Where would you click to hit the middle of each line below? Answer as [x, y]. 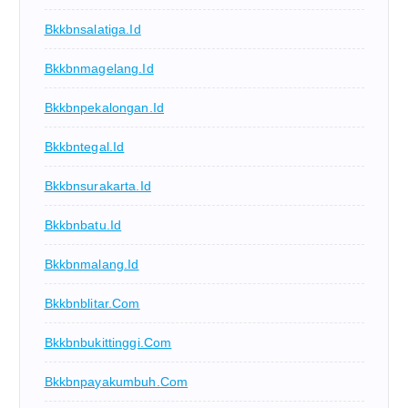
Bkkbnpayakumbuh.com [116, 381]
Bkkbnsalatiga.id [92, 29]
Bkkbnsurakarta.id [97, 185]
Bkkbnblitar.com [92, 303]
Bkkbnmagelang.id [99, 68]
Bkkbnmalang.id [92, 264]
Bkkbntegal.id [84, 146]
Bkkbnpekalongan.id [104, 107]
